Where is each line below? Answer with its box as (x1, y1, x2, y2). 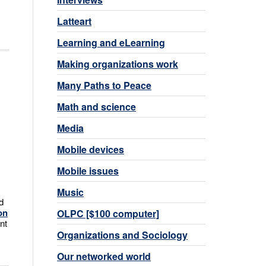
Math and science (57, 99, 136, 113)
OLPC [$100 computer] (57, 206, 159, 220)
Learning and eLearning (57, 35, 165, 49)
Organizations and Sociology (57, 227, 188, 242)
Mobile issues (57, 163, 119, 178)
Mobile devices (57, 142, 124, 156)
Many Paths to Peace (57, 78, 151, 92)
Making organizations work (57, 56, 178, 71)
